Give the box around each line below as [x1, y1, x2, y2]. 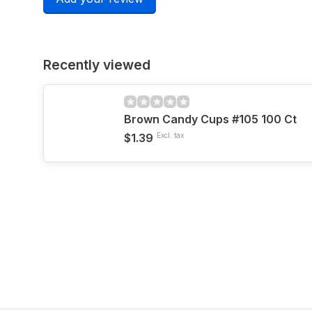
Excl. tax [157, 131, 184, 139]
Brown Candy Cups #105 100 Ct [124, 112, 297, 126]
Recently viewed [43, 56, 150, 73]
